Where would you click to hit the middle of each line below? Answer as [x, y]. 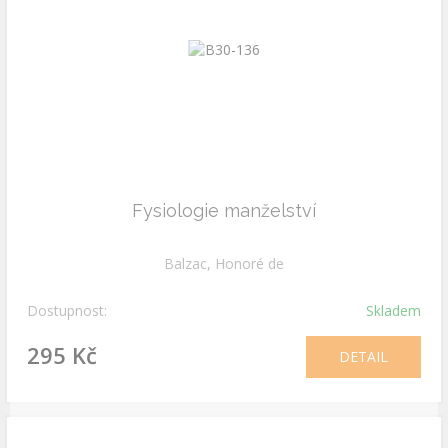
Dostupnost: [67, 310]
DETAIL [363, 356]
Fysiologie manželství [224, 210]
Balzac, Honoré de [224, 263]
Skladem [393, 310]
